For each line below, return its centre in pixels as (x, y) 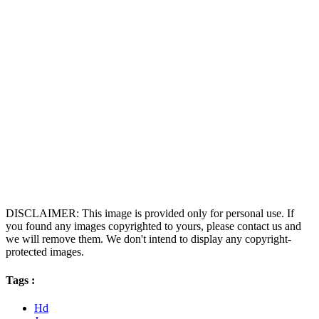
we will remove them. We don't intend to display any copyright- (148, 239)
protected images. (45, 252)
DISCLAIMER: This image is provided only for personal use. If (150, 214)
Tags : (20, 280)
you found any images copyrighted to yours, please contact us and (153, 226)
